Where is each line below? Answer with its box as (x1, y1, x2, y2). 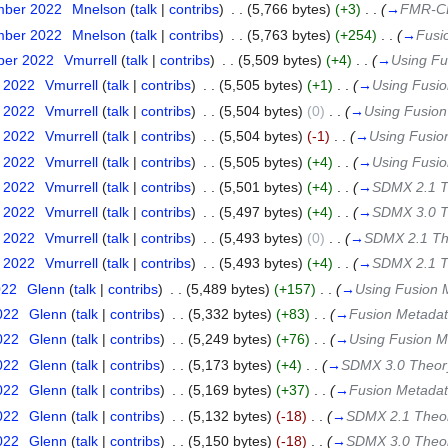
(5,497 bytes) (218, 204, 303, 221)
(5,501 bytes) (218, 179, 303, 196)
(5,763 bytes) (246, 26, 331, 43)
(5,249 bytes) (187, 331, 272, 348)
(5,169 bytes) (187, 382, 272, 399)
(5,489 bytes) (185, 280, 270, 297)
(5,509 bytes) (237, 52, 322, 69)
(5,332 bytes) (187, 306, 272, 322)
